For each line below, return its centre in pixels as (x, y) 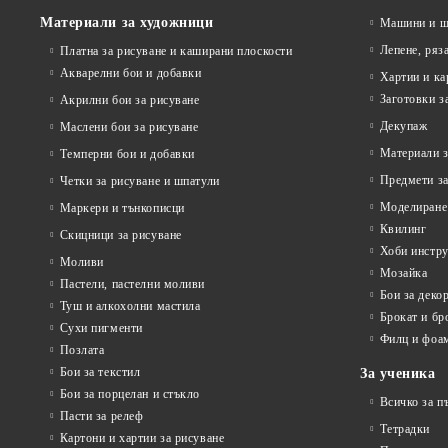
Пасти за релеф (101, 416)
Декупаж (403, 126)
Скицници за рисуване (120, 235)
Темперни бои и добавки (127, 154)
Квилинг (403, 229)
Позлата (82, 350)
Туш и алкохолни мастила (130, 306)
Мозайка (403, 273)
